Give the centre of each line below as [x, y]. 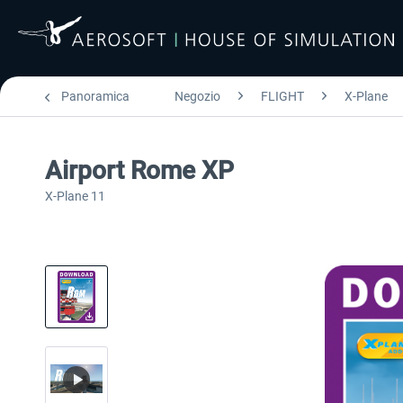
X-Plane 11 [75, 196]
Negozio [197, 96]
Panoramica [95, 96]
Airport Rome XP [139, 170]
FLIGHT [282, 96]
